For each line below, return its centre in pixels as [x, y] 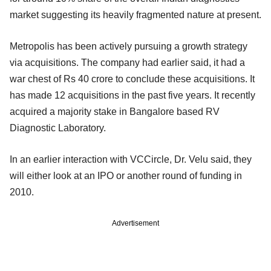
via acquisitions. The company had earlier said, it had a [127, 63]
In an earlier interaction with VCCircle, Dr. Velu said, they [131, 160]
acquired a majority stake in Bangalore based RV [115, 112]
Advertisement [135, 224]
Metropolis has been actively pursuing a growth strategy [129, 47]
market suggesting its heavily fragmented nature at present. [135, 15]
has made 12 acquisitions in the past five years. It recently [132, 96]
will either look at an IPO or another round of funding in [126, 176]
